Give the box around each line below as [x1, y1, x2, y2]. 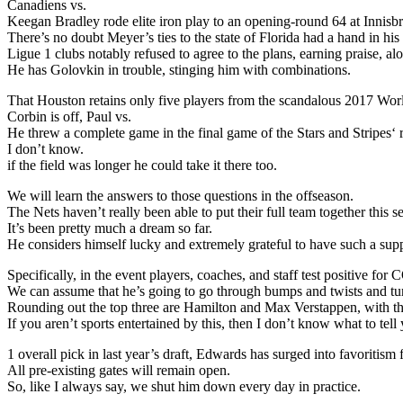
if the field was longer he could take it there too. [7, 157, 277, 173]
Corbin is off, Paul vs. [7, 108, 131, 124]
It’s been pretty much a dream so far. [7, 219, 212, 236]
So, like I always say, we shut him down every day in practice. [7, 378, 361, 394]
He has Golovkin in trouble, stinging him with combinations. [7, 61, 351, 77]
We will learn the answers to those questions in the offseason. [7, 187, 354, 203]
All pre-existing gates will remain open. [7, 362, 230, 378]
